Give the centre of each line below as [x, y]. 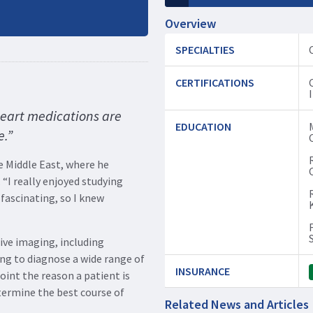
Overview [190, 23]
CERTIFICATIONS [215, 82]
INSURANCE [203, 271]
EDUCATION [203, 126]
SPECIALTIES [205, 50]
